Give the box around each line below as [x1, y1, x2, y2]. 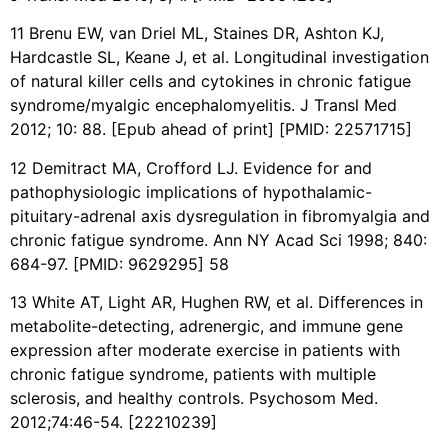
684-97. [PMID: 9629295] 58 [10, 253, 229, 274]
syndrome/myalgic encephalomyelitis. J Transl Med [10, 95, 397, 116]
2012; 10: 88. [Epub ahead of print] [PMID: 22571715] [10, 119, 412, 140]
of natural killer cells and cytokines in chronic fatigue [10, 71, 411, 92]
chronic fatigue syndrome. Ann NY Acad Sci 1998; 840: [10, 229, 427, 250]
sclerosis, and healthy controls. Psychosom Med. [10, 388, 378, 409]
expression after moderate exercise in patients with [10, 340, 400, 361]
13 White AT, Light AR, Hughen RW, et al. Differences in [10, 292, 423, 313]
